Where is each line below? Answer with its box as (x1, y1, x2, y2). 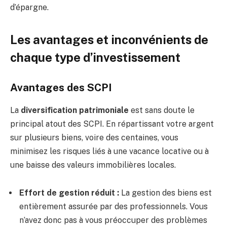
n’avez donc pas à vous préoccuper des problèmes (19, 215, 207, 225)
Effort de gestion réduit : (19, 188, 119, 198)
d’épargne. (10, 3, 49, 13)
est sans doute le (129, 105, 195, 115)
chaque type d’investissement (10, 50, 180, 64)
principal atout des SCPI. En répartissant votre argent (10, 119, 214, 129)
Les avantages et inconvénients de (10, 32, 208, 47)
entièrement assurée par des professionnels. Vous (19, 202, 208, 212)
